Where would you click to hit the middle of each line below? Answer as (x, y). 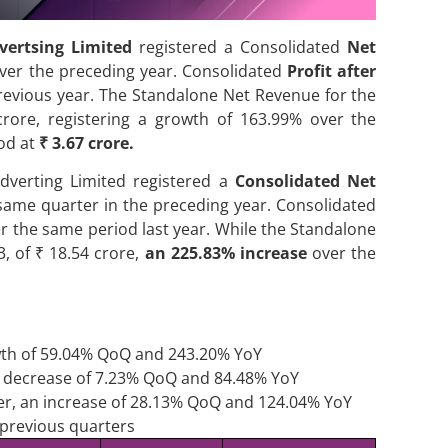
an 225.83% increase (225, 252)
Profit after (332, 70)
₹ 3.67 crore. (86, 142)
